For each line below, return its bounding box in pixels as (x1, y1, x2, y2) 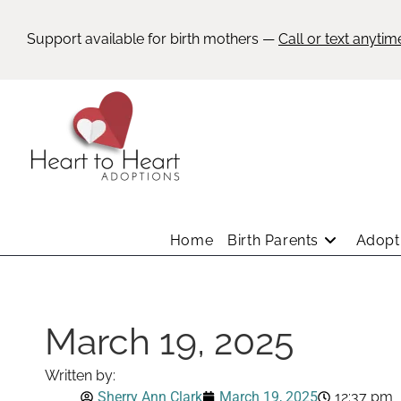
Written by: (44, 367, 115, 384)
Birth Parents (227, 232, 319, 249)
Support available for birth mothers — (27, 30, 278, 47)
